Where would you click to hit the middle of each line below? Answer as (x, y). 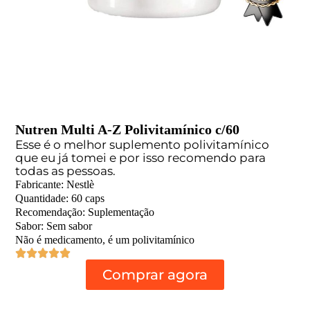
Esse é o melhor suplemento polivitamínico (143, 144)
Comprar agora (155, 274)
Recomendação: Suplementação (85, 212)
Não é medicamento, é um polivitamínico (105, 239)
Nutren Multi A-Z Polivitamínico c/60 (128, 129)
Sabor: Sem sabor (54, 226)
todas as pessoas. (66, 171)
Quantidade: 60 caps (60, 198)
